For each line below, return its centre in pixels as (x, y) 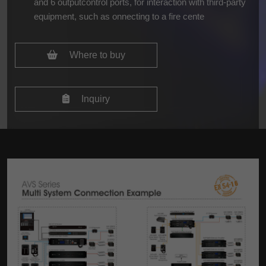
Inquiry (94, 99)
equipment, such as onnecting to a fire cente (119, 17)
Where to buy (96, 55)
